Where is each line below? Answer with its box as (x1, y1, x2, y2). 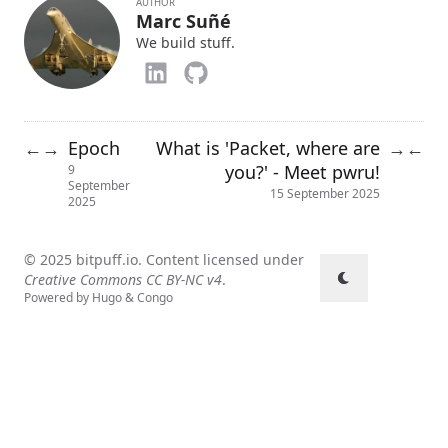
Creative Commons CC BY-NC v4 (24, 270, 222, 289)
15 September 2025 (270, 184, 380, 202)
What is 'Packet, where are (156, 135, 380, 160)
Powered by (24, 289, 92, 306)
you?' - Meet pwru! (225, 159, 380, 184)
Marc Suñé (136, 9, 231, 34)
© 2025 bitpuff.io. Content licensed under (24, 250, 304, 269)
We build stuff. (136, 33, 235, 53)
